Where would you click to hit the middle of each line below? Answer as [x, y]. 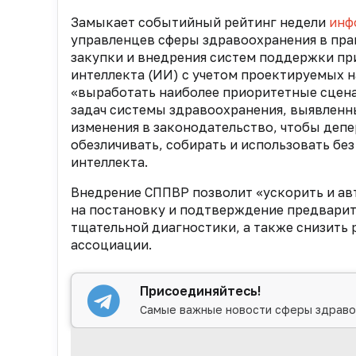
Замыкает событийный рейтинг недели [200, 23]
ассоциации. [111, 245]
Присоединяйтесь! [201, 291]
